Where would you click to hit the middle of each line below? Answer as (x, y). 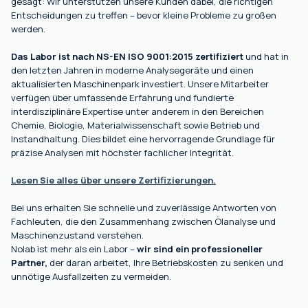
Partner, (29, 262)
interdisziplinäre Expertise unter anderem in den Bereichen (137, 111)
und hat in (266, 56)
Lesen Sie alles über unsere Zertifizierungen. (113, 180)
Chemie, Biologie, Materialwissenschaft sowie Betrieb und (135, 125)
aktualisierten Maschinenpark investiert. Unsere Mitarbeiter (140, 84)
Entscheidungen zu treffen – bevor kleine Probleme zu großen (144, 15)
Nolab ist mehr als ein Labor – (74, 249)
